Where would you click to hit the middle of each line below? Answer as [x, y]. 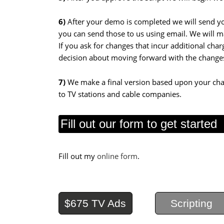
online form [117, 156]
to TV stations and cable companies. [120, 94]
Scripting [192, 203]
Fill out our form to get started [139, 123]
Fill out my [78, 156]
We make [83, 82]
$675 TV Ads [95, 203]
